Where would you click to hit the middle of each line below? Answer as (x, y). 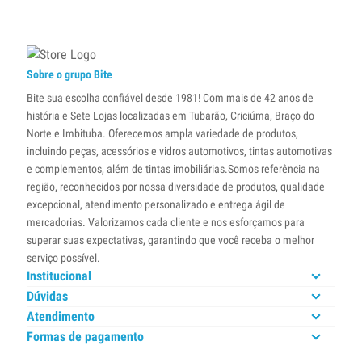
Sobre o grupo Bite (69, 74)
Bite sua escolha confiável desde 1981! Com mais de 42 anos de (170, 98)
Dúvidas (47, 296)
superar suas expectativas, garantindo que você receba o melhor (170, 240)
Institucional (59, 276)
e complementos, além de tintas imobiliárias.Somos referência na (173, 169)
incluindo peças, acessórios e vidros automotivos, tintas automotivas (179, 151)
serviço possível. (63, 258)
